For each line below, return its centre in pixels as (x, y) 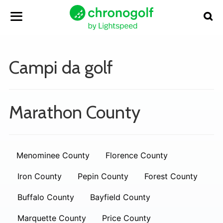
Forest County (171, 176)
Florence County (137, 155)
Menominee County (53, 155)
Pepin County (103, 176)
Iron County (40, 176)
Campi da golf (61, 67)
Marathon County (75, 112)
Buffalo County (46, 197)
